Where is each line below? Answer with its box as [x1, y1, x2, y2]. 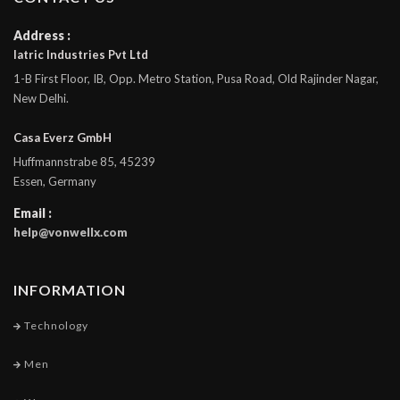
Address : [13, 28, 71, 43]
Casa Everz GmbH [13, 130, 112, 145]
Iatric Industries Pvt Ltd [13, 47, 148, 62]
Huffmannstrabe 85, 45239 [13, 154, 155, 169]
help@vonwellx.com [13, 225, 128, 239]
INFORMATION [13, 281, 126, 298]
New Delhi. [13, 91, 69, 105]
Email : [13, 205, 52, 221]
